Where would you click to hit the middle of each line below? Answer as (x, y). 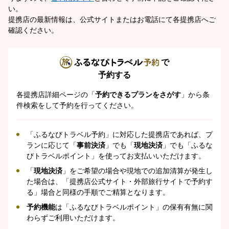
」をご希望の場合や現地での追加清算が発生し (138, 171)
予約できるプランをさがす (138, 95)
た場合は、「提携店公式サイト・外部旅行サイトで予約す (120, 181)
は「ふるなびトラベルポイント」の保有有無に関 (134, 207)
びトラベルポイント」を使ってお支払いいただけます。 (116, 156)
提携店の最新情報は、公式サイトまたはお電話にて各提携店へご (112, 19)
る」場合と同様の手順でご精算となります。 (98, 192)
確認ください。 (33, 30)
